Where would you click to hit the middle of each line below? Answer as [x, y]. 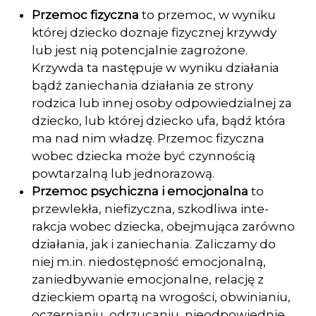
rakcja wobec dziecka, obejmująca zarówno [163, 226]
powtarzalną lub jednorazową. [123, 174]
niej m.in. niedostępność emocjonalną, [149, 262]
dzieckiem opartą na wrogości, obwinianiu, [161, 297]
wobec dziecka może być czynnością [144, 156]
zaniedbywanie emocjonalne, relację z [148, 279]
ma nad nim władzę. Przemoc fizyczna [148, 138]
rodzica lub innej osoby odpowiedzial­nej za [162, 103]
